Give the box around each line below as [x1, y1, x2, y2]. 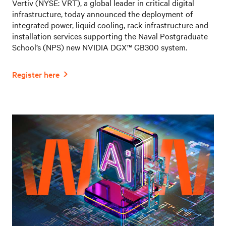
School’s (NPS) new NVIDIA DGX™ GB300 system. [12, 41, 187, 52]
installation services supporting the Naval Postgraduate [12, 30, 208, 41]
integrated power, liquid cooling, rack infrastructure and [12, 19, 208, 30]
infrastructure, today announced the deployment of [12, 8, 193, 19]
